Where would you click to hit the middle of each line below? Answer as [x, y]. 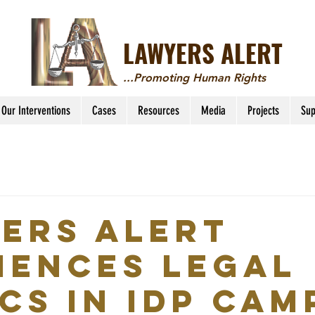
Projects [263, 110]
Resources [158, 110]
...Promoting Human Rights [194, 78]
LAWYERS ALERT [203, 53]
